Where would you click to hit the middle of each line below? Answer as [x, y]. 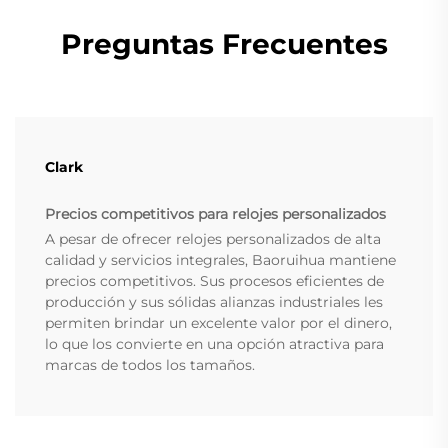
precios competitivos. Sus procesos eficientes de [214, 281]
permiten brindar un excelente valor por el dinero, [218, 323]
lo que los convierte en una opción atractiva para [214, 344]
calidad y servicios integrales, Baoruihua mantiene [220, 260]
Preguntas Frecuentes [224, 44]
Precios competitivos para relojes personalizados [215, 214]
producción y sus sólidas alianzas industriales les [214, 302]
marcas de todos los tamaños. [150, 365]
